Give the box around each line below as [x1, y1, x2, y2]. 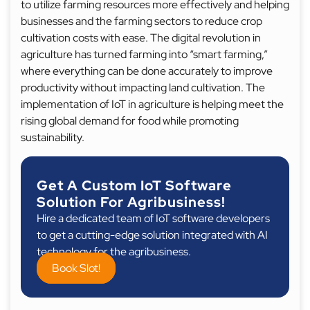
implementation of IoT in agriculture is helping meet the [21, 97, 284, 111]
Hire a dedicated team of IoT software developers [37, 211, 270, 226]
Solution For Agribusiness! [37, 193, 226, 211]
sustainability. [21, 130, 84, 145]
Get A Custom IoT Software [37, 176, 232, 194]
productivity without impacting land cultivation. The [21, 80, 265, 95]
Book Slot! [52, 261, 100, 275]
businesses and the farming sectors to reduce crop [21, 14, 262, 28]
